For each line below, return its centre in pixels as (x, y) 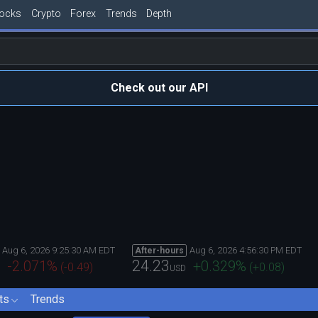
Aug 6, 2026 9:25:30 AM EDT (59, 250)
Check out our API (159, 88)
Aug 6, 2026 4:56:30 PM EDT (246, 250)
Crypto (46, 13)
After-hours (159, 250)
